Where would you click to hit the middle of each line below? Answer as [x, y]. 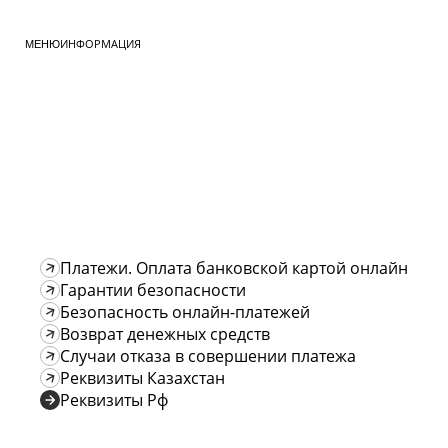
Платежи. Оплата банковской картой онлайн [234, 268]
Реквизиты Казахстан [142, 378]
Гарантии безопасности [153, 290]
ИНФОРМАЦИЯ [100, 43]
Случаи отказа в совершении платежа [208, 356]
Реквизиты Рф [114, 400]
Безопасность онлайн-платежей [185, 312]
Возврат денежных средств [165, 334]
